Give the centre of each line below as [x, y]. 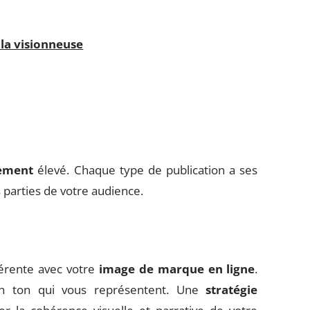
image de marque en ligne [177, 269]
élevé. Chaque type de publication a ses [146, 170]
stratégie [232, 290]
